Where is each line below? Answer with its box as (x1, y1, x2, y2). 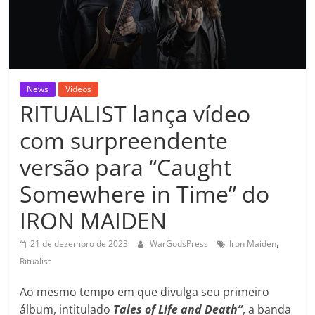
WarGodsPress (150, 237, 211, 250)
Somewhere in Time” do (20, 178, 270, 209)
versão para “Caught (20, 151, 232, 182)
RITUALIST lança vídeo (20, 98, 251, 129)
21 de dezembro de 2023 (30, 237, 129, 250)
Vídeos (65, 82, 92, 95)
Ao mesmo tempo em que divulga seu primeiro (20, 283, 270, 300)
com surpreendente (20, 124, 229, 155)
